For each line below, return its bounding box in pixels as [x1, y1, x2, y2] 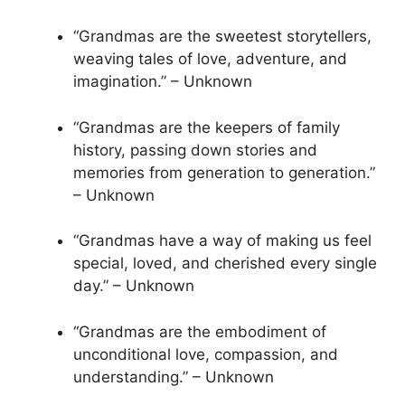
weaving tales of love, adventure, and [73, 50, 347, 69]
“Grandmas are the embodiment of [73, 322, 326, 341]
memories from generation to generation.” [73, 163, 375, 182]
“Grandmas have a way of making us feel [73, 231, 372, 250]
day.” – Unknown [73, 277, 194, 296]
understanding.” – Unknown [73, 367, 274, 386]
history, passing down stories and [73, 140, 317, 159]
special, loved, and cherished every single [73, 254, 377, 273]
